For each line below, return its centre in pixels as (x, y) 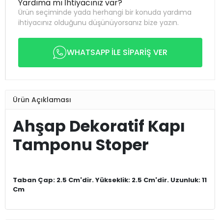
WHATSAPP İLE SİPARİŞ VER (117, 52)
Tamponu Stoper (81, 145)
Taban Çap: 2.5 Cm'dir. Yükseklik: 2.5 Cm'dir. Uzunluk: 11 (110, 180)
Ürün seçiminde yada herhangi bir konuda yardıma (105, 12)
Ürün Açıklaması (42, 99)
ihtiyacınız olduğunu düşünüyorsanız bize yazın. (98, 23)
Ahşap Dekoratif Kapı (99, 126)
